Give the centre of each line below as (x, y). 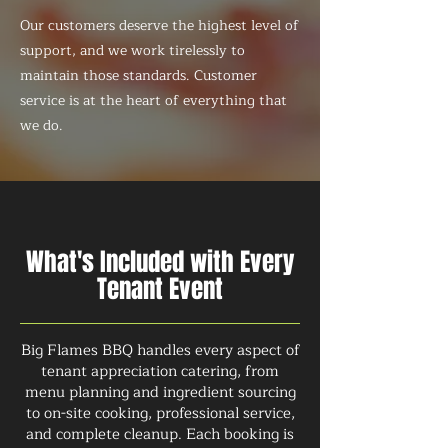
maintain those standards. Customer (138, 75)
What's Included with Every (160, 262)
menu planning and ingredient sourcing (160, 392)
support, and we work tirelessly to (132, 50)
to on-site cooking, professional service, (160, 413)
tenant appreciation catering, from (160, 371)
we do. (41, 125)
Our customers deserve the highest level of (159, 25)
